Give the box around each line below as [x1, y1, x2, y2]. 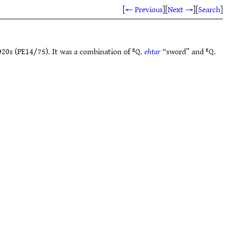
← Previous [125, 2, 163, 16]
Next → [168, 2, 193, 16]
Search [198, 2, 220, 16]
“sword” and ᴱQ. [161, 44, 216, 58]
